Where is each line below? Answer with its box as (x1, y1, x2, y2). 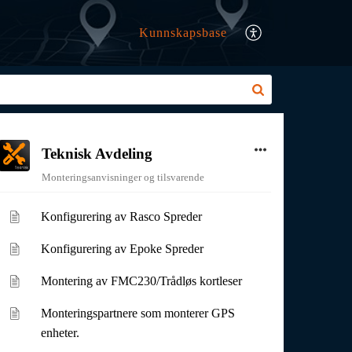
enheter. (41, 326, 80, 339)
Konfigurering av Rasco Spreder (41, 210, 203, 223)
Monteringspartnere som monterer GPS (41, 306, 236, 320)
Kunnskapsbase (139, 26, 227, 40)
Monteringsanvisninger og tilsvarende (41, 171, 204, 183)
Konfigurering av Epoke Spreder (41, 242, 204, 255)
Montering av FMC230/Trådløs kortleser (41, 274, 243, 288)
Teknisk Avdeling (41, 145, 152, 162)
